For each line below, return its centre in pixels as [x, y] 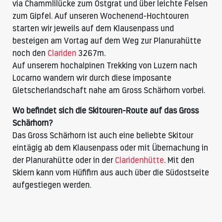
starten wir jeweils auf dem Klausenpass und [93, 28]
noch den [30, 53]
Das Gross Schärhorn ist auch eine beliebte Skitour [103, 136]
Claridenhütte [139, 160]
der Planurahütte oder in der [64, 160]
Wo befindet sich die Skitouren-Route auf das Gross [106, 111]
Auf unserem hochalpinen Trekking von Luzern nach [105, 66]
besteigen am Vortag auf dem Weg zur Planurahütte [107, 41]
